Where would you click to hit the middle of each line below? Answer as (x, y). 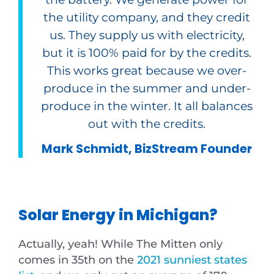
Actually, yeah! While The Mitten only (120, 244)
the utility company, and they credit (147, 17)
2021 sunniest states (192, 260)
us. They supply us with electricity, (147, 35)
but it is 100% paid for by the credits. (147, 53)
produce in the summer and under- (147, 88)
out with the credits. (147, 124)
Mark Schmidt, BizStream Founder (147, 149)
